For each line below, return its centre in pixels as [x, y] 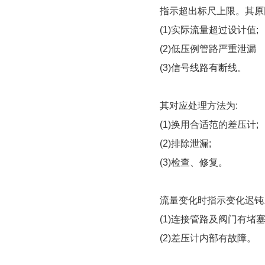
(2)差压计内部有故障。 [208, 238]
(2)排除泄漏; [185, 143]
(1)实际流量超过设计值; [209, 30]
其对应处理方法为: [199, 106]
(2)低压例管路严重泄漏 [208, 49]
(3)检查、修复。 [194, 162]
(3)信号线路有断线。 [203, 68]
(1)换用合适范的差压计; [209, 125]
